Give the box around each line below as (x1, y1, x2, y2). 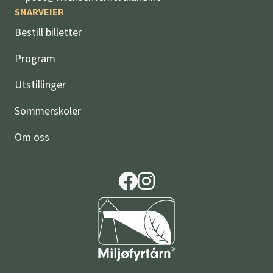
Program (15, 51, 55, 66)
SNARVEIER (15, 5, 64, 19)
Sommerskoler (15, 104, 81, 119)
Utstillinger (15, 77, 66, 93)
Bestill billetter (15, 25, 82, 40)
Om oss (15, 130, 49, 145)
